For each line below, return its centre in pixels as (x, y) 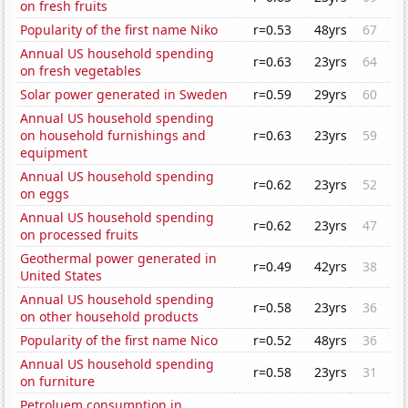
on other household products (110, 317)
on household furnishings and (113, 136)
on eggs (45, 194)
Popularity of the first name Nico (119, 341)
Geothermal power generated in (119, 259)
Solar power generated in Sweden (124, 95)
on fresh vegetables (81, 71)
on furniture (58, 382)
